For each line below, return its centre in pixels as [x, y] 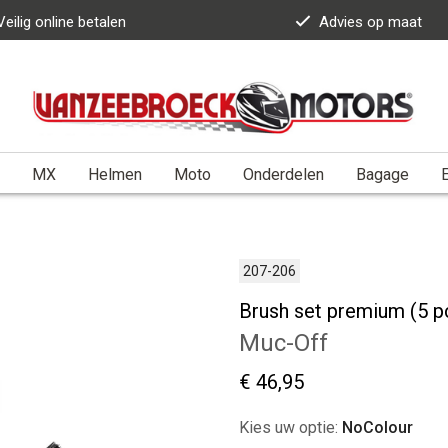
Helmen [114, 174]
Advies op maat [370, 22]
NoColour [377, 427]
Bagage [382, 174]
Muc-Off [283, 342]
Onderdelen [283, 174]
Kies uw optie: [290, 427]
